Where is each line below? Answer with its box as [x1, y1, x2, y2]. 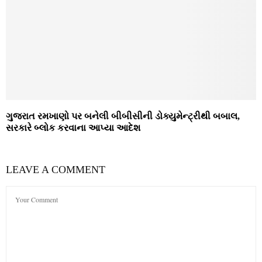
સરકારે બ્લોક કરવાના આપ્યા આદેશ [6, 123, 140, 133]
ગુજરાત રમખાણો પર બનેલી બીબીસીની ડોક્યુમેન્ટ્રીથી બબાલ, [6, 111, 240, 122]
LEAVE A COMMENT [6, 164, 105, 176]
